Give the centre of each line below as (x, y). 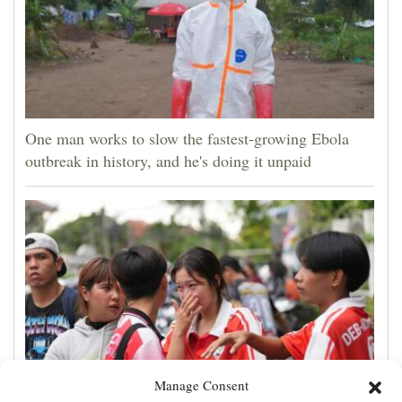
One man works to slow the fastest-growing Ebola (187, 138)
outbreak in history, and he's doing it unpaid (168, 160)
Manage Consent (201, 385)
